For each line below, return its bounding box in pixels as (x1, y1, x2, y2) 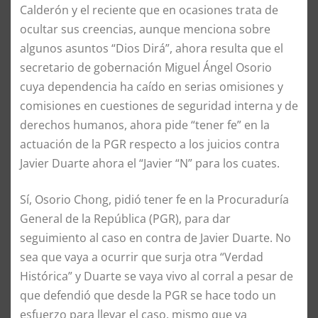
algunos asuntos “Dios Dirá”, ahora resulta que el (20, 40, 283, 56)
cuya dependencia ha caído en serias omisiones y (20, 78, 283, 94)
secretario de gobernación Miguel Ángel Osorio (20, 59, 272, 75)
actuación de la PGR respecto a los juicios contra (20, 136, 280, 152)
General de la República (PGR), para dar (20, 210, 231, 226)
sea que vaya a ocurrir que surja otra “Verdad (20, 248, 263, 265)
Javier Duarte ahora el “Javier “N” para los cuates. (20, 155, 280, 171)
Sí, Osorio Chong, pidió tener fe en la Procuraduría (20, 191, 289, 207)
